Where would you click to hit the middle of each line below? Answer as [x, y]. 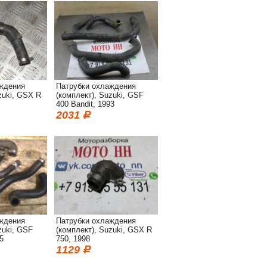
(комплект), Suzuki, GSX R [104, 230]
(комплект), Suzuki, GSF [100, 95]
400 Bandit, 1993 [85, 104]
